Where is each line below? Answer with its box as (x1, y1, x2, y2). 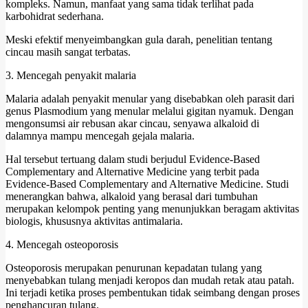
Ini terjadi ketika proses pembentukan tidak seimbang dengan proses (5, 286, 300, 298)
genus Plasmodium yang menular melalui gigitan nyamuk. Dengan (5, 104, 294, 117)
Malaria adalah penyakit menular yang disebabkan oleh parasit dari (5, 92, 294, 104)
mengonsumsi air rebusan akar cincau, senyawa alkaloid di (5, 117, 259, 129)
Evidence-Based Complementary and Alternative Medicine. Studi (5, 177, 289, 190)
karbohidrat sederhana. (5, 10, 104, 22)
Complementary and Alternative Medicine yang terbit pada (5, 165, 259, 177)
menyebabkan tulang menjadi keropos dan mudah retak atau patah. (5, 274, 294, 286)
